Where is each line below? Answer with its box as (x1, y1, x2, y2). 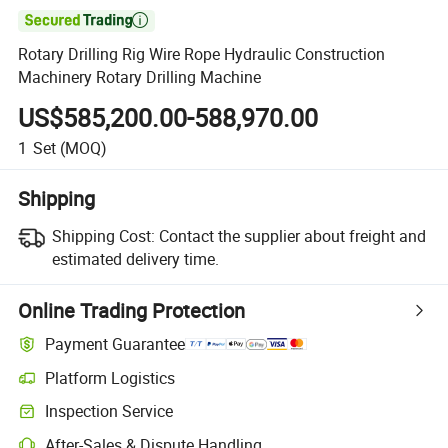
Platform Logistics (45, 366, 176, 389)
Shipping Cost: (51, 224, 155, 247)
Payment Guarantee (45, 333, 186, 356)
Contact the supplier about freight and (158, 224, 426, 247)
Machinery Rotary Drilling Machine (18, 66, 262, 89)
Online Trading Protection (18, 296, 246, 324)
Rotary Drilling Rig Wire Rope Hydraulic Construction (18, 43, 386, 66)
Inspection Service (45, 400, 174, 423)
